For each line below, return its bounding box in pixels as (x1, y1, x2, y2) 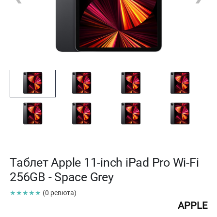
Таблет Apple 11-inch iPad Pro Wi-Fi (10, 155, 199, 170)
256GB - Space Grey (10, 170, 114, 184)
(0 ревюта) (43, 188, 77, 197)
